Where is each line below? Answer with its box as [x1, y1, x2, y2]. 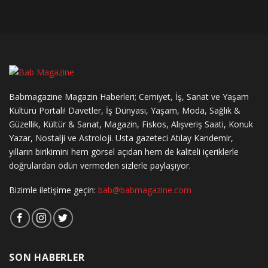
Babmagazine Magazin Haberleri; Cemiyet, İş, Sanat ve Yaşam [9, 91, 249, 103]
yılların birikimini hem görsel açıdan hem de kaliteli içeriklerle [9, 146, 239, 158]
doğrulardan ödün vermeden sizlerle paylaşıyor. [9, 160, 191, 172]
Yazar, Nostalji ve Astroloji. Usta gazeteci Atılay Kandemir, [9, 132, 233, 144]
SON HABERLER [9, 250, 85, 264]
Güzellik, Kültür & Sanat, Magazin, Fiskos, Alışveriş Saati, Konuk [9, 118, 253, 130]
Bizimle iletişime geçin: [9, 184, 98, 196]
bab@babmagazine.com [98, 184, 191, 196]
